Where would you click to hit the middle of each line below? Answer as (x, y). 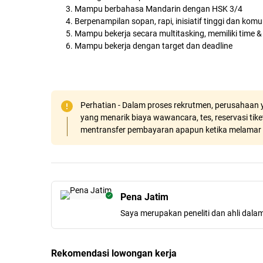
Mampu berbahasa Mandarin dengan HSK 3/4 (159, 9)
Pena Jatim (144, 197)
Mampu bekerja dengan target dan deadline (154, 46)
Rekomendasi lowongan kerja (114, 254)
